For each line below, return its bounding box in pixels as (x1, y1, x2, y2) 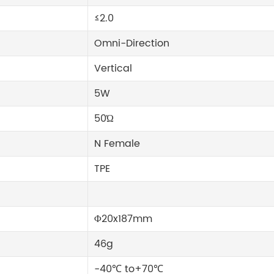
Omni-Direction (94, 35, 170, 51)
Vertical (94, 61, 133, 76)
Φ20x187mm (94, 211, 153, 227)
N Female (94, 136, 141, 152)
